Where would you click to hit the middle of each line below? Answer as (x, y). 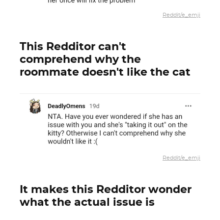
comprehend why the (80, 59)
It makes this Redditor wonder (106, 190)
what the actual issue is (87, 202)
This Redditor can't (73, 47)
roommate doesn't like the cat (105, 72)
